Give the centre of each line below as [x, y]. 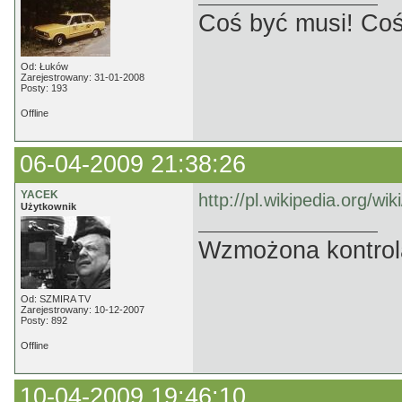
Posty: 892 [44, 320]
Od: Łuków [44, 66]
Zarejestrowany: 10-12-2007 [83, 310]
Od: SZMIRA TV [56, 299]
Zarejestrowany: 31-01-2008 [83, 77]
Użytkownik [48, 206]
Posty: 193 [44, 88]
